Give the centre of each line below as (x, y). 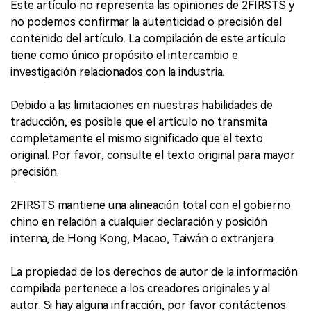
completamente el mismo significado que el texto (137, 138)
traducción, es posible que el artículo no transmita (139, 121)
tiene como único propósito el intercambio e (124, 55)
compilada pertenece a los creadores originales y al (140, 288)
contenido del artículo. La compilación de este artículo (148, 38)
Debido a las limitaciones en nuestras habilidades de (142, 105)
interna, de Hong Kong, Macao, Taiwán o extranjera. (143, 238)
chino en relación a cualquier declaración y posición (139, 221)
